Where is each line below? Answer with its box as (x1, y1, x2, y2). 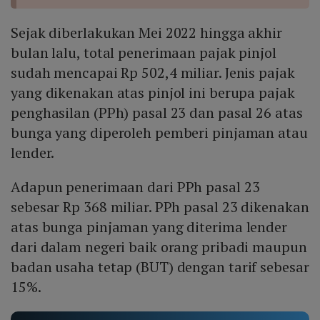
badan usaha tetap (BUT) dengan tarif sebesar (11, 257, 309, 277)
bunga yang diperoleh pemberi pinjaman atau (11, 123, 308, 143)
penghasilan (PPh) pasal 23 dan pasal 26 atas (11, 103, 303, 123)
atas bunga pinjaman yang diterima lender (11, 217, 287, 237)
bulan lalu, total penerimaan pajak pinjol (11, 43, 276, 63)
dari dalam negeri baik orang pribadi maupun (11, 237, 307, 257)
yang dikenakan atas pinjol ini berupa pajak (11, 83, 295, 103)
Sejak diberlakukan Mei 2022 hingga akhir (11, 23, 282, 43)
